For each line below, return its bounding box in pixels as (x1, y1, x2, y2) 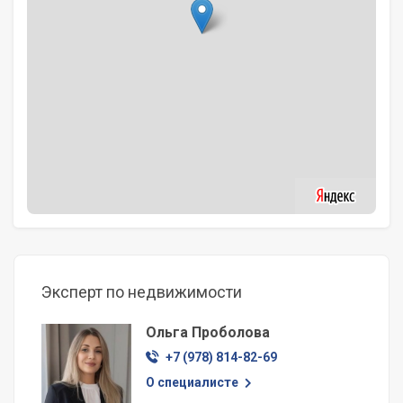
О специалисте (146, 375, 241, 390)
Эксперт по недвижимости (41, 282, 242, 302)
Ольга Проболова (146, 324, 270, 342)
